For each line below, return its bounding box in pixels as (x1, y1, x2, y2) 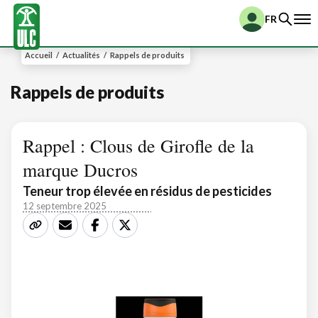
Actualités (62, 50, 100, 60)
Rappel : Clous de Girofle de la (23, 133, 254, 158)
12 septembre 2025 (23, 200, 106, 212)
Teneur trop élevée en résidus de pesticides (23, 183, 272, 199)
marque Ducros (23, 158, 138, 182)
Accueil (25, 50, 53, 60)
